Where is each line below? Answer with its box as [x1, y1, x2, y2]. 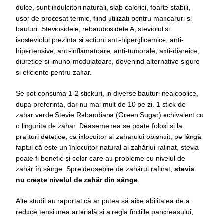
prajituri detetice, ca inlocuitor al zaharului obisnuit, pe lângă [16, 133, 201, 141]
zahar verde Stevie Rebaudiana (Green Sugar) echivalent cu [16, 111, 204, 119]
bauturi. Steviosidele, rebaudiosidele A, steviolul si [16, 25, 170, 33]
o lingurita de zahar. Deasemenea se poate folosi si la [16, 122, 182, 130]
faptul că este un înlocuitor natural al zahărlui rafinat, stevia [16, 143, 199, 152]
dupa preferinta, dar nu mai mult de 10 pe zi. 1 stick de [16, 100, 186, 109]
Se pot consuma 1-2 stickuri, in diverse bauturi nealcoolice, [16, 89, 198, 98]
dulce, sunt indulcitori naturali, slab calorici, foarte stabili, [16, 3, 190, 12]
